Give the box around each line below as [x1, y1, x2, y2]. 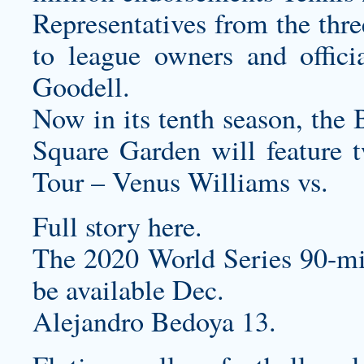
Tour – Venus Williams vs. [32, 162, 328, 200]
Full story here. [32, 207, 202, 245]
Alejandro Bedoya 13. [32, 302, 276, 340]
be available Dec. [32, 271, 224, 308]
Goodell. [32, 67, 130, 105]
